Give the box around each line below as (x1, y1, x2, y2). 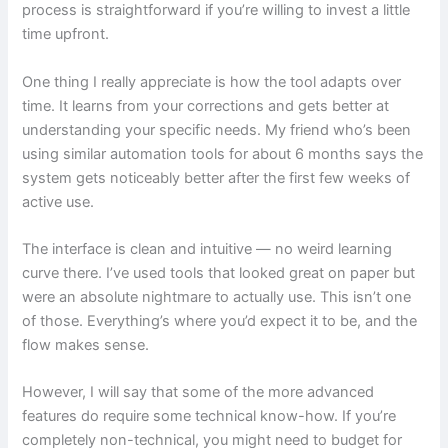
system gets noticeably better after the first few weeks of (22, 168, 411, 187)
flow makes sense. (22, 336, 150, 355)
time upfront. (22, 25, 110, 44)
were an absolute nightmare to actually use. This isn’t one (22, 288, 412, 307)
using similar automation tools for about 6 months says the (22, 144, 424, 163)
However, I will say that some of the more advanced (22, 383, 375, 402)
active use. (22, 192, 95, 211)
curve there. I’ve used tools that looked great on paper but (22, 264, 416, 283)
